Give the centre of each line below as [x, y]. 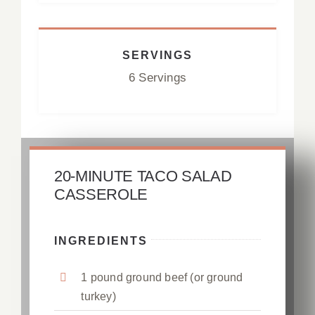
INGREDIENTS [101, 240]
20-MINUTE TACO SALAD [143, 176]
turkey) [98, 296]
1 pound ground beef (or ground [162, 277]
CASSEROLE [101, 194]
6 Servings [157, 77]
